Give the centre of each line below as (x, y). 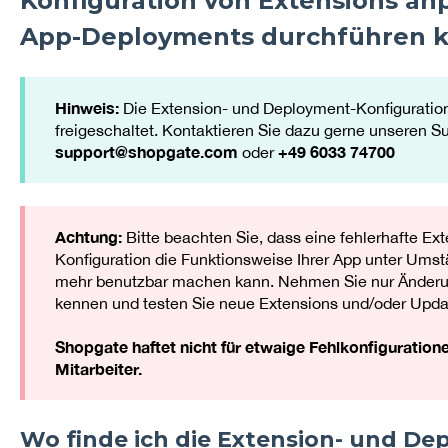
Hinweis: (88, 108)
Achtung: (90, 236)
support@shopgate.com (146, 152)
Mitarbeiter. (98, 369)
